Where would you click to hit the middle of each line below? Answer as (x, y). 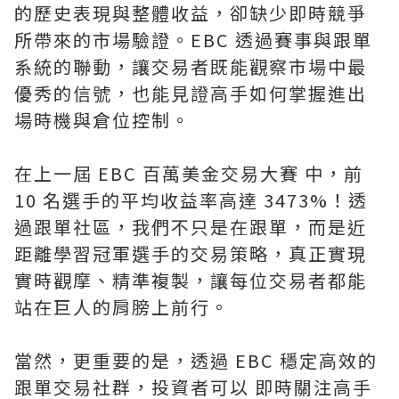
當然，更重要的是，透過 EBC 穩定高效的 (196, 360)
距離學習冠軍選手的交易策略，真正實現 (191, 253)
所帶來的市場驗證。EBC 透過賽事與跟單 (193, 40)
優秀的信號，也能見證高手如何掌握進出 (191, 93)
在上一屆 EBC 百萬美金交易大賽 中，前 (189, 173)
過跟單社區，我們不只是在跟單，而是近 (191, 227)
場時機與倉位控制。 (105, 120)
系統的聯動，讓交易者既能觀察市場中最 (191, 66)
